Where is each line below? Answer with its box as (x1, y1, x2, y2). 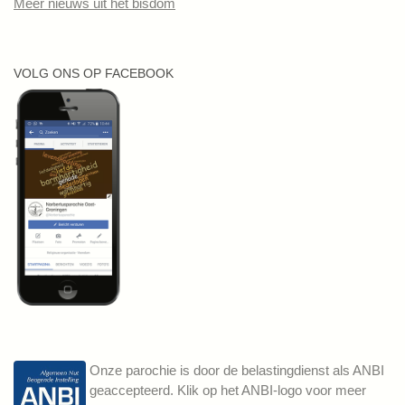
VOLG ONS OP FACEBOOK (14, 66, 174, 81)
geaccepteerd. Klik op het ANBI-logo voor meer (89, 382, 367, 399)
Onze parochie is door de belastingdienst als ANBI (89, 363, 385, 379)
